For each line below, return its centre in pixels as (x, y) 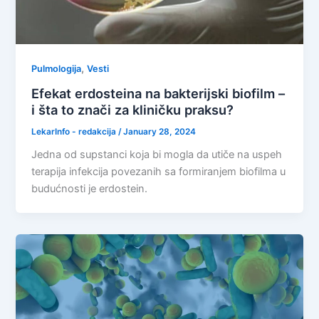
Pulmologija (57, 69)
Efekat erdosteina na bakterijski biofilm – (158, 93)
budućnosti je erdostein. (90, 189)
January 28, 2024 (160, 131)
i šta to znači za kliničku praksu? (133, 109)
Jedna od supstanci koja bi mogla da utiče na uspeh (157, 155)
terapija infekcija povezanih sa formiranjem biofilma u (159, 172)
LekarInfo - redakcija (75, 131)
